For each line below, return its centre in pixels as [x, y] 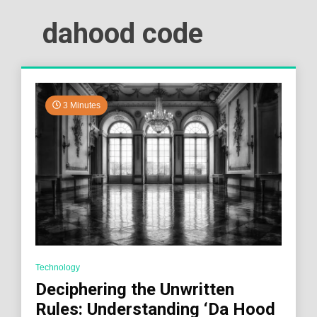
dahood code [123, 33]
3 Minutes [81, 105]
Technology [58, 267]
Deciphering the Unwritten [135, 289]
